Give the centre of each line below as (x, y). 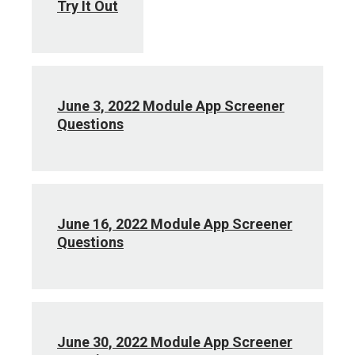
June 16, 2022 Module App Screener (175, 224)
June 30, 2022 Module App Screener (175, 342)
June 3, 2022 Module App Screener (171, 106)
